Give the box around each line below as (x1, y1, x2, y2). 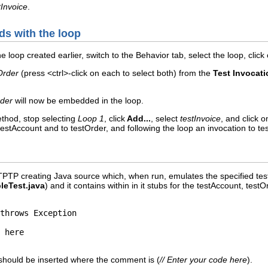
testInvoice (180, 113, 221, 123)
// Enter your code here (160, 255, 247, 264)
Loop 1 (78, 113, 104, 123)
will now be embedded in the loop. (13, 95, 144, 105)
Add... (125, 113, 151, 123)
